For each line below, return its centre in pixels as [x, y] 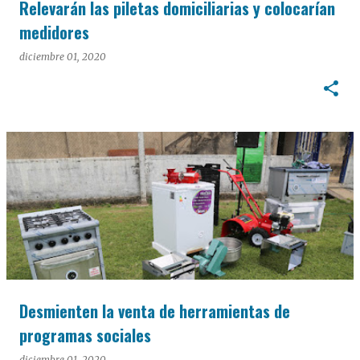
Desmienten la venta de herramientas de [155, 311]
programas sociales [85, 335]
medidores [54, 32]
